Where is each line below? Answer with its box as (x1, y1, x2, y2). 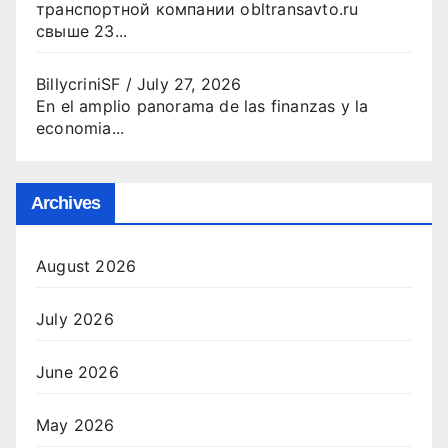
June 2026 (36, 362, 119, 383)
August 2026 (36, 256, 137, 277)
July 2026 (36, 309, 114, 330)
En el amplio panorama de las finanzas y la (36, 95, 369, 116)
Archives (31, 193, 100, 214)
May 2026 (36, 415, 115, 436)
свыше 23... (36, 20, 128, 41)
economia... (36, 117, 125, 138)
